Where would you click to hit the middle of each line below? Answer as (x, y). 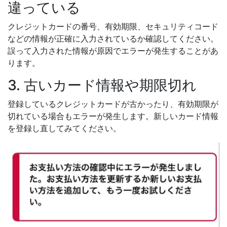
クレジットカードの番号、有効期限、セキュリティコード (113, 27)
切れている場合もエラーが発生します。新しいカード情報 (113, 116)
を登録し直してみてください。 (64, 128)
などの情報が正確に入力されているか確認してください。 (113, 39)
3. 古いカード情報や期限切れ (102, 85)
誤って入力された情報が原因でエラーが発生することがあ (113, 51)
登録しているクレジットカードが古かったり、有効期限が (113, 104)
